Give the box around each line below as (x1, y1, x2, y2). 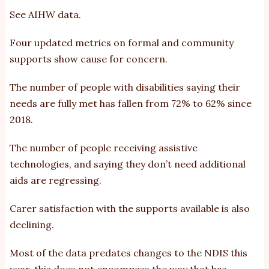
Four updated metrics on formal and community (10, 37, 234, 49)
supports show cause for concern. (10, 53, 168, 65)
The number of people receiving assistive (10, 142, 198, 154)
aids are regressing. (10, 174, 101, 187)
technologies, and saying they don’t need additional (10, 158, 246, 171)
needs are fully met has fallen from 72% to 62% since (10, 97, 252, 110)
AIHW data (28, 8, 79, 21)
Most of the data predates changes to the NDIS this (10, 247, 247, 259)
